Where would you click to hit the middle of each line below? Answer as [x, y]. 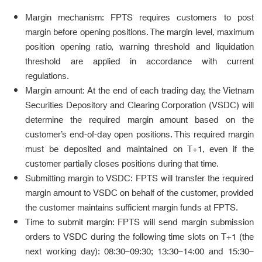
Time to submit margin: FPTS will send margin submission [139, 223]
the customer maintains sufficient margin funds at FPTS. [132, 208]
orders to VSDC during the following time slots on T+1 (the [139, 237]
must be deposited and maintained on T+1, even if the [139, 150]
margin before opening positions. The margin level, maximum [139, 33]
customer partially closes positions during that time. [122, 164]
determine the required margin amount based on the [139, 120]
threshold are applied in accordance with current [139, 62]
